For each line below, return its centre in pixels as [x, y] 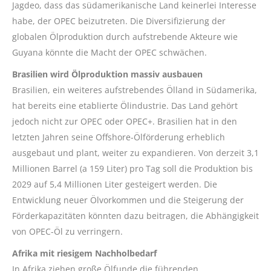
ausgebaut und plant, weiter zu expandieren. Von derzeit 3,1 [135, 153]
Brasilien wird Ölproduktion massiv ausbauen [107, 74]
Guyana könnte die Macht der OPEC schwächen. [109, 53]
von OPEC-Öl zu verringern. [67, 232]
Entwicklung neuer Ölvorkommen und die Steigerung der [128, 200]
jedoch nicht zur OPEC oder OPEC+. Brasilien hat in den [125, 122]
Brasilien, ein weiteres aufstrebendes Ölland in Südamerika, [135, 90]
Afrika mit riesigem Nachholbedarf [84, 253]
